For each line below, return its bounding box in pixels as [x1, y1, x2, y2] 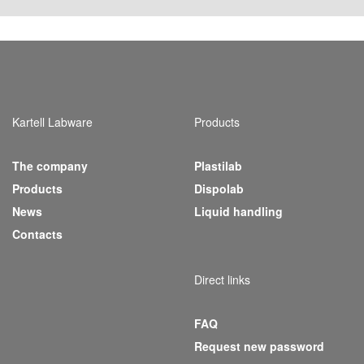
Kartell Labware [12, 114, 93, 130]
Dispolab [194, 180, 244, 197]
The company [12, 158, 88, 174]
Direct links [194, 271, 250, 288]
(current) [62, 180, 110, 196]
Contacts [12, 226, 63, 242]
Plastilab [194, 158, 242, 174]
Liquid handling [194, 203, 283, 219]
